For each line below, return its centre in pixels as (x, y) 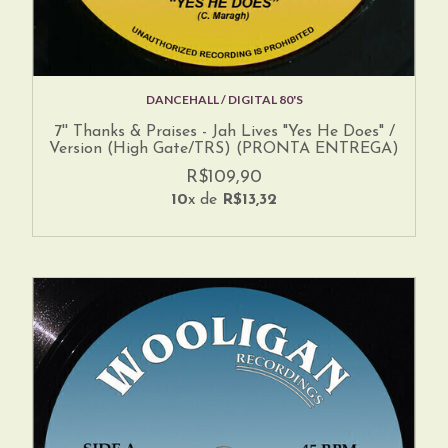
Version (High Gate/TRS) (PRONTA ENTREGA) (224, 149)
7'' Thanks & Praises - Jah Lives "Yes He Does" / (224, 132)
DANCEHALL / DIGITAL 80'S (224, 100)
